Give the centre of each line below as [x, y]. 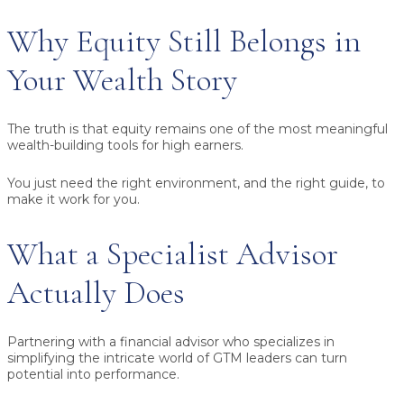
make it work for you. [73, 199]
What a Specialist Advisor [173, 253]
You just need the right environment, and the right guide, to [196, 183]
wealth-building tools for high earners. [125, 145]
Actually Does [96, 292]
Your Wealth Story [122, 79]
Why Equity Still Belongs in [184, 41]
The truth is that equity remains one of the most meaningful [197, 129]
